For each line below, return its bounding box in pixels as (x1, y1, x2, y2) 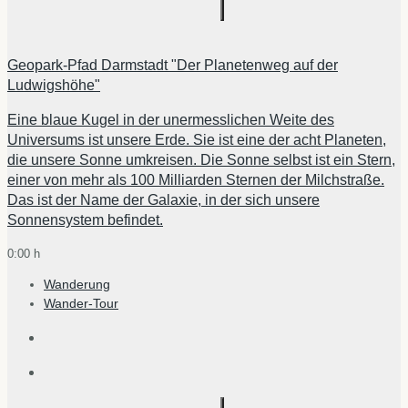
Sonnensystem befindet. (7, 211, 163, 228)
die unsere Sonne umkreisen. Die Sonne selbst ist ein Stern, (7, 151, 395, 168)
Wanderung (44, 277, 110, 292)
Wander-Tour (44, 296, 118, 311)
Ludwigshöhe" (7, 76, 100, 93)
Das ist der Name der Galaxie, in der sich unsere (7, 191, 320, 208)
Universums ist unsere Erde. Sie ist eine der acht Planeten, (7, 131, 386, 148)
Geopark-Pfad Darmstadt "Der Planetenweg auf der (7, 56, 338, 73)
